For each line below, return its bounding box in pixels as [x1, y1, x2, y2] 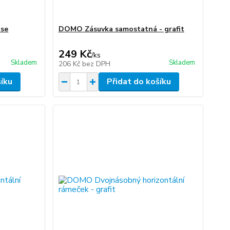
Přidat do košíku [106, 76, 171, 87]
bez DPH [82, 59, 110, 69]
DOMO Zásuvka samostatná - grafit [58, 24, 184, 34]
